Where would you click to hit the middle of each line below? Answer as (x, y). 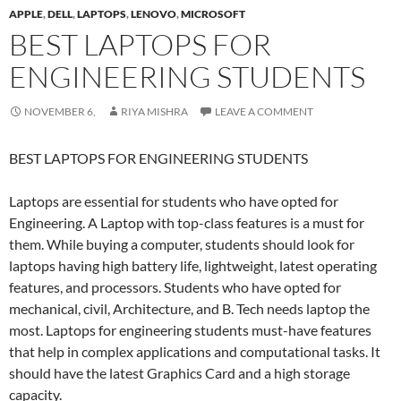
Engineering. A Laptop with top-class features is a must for (187, 222)
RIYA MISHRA (154, 111)
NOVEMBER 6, (60, 111)
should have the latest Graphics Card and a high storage (179, 373)
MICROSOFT (213, 14)
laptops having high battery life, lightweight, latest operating (193, 265)
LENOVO (154, 14)
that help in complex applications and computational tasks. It (195, 351)
